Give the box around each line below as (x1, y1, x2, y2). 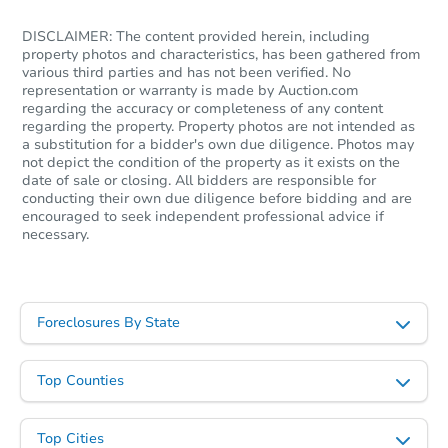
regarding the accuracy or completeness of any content (22, 98, 383, 118)
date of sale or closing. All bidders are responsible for (22, 170, 376, 190)
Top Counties (37, 370, 124, 390)
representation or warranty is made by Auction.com (22, 80, 359, 100)
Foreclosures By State (37, 312, 180, 332)
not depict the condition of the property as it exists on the (22, 152, 400, 172)
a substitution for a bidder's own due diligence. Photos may (22, 134, 414, 154)
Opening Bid (298, 261, 367, 278)
